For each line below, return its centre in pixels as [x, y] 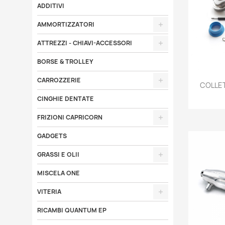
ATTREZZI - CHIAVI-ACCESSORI [84, 43]
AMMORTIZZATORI [66, 24]
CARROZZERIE [59, 80]
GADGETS [52, 136]
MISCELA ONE [58, 173]
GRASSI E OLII [58, 154]
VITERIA [49, 192]
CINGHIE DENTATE [65, 99]
